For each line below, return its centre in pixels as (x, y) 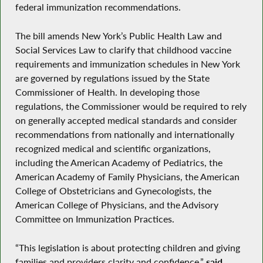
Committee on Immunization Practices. (95, 219)
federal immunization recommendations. (98, 7)
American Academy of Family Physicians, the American (127, 176)
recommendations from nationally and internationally (124, 134)
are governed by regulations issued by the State (112, 78)
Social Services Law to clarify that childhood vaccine (123, 50)
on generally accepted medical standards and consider (126, 120)
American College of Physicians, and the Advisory (117, 205)
